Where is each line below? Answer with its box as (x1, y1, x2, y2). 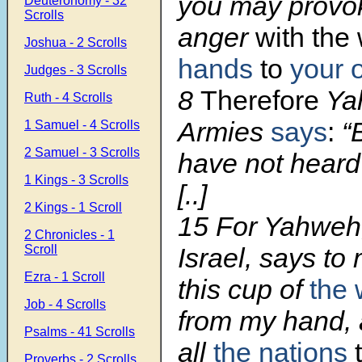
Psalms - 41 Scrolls (24, 325, 135, 339)
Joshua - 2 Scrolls (24, 36, 127, 49)
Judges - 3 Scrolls (24, 63, 127, 77)
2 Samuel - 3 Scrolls (24, 145, 140, 159)
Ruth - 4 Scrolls (24, 90, 112, 104)
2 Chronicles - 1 (24, 228, 115, 242)
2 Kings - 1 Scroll (24, 200, 122, 214)
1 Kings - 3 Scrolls (24, 173, 128, 187)
